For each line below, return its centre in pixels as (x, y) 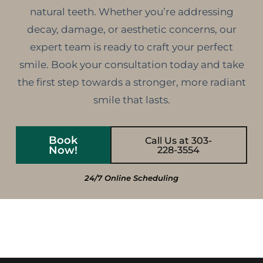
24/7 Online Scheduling (131, 178)
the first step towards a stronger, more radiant (131, 82)
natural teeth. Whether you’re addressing (131, 12)
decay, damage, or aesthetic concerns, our (131, 30)
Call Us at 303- (179, 141)
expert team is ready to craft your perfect (131, 47)
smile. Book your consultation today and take (131, 65)
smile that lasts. (131, 100)
